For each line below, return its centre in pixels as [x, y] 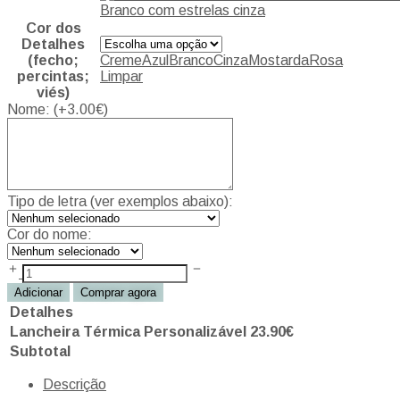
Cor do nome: [50, 234]
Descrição [75, 384]
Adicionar [38, 292]
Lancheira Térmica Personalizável [128, 331]
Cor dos [53, 28]
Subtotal [40, 351]
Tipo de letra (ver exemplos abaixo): [120, 201]
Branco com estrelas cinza [183, 10]
